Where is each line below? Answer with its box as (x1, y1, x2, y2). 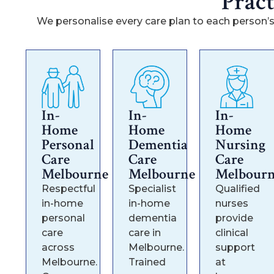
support (215, 241, 256, 253)
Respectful (42, 182, 95, 194)
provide (215, 212, 254, 224)
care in (128, 226, 161, 239)
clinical (215, 226, 249, 239)
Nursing (215, 135, 266, 154)
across (42, 241, 75, 253)
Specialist (128, 182, 177, 194)
